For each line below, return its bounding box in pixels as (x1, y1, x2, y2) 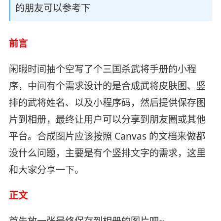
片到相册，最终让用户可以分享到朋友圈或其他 (8, 112, 206, 126)
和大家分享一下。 (8, 163, 84, 176)
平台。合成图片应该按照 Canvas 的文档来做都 (8, 129, 205, 143)
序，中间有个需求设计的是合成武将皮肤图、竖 (8, 79, 206, 92)
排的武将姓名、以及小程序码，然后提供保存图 (8, 96, 206, 109)
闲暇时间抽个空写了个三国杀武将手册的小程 (8, 62, 196, 75)
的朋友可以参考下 (15, 1, 90, 14)
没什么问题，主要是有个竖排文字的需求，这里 (8, 146, 206, 159)
